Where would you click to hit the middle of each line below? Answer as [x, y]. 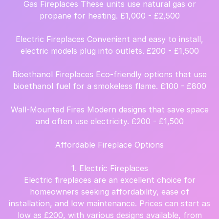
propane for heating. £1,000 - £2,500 [109, 16]
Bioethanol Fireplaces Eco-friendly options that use [109, 74]
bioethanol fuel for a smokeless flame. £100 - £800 [109, 86]
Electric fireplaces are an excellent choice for [109, 180]
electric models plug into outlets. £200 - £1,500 [109, 51]
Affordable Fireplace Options [109, 145]
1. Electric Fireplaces [109, 168]
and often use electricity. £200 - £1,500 [109, 121]
